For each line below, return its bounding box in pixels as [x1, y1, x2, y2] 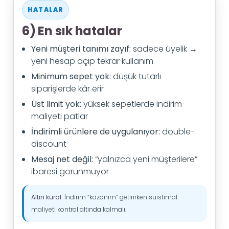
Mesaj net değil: [31, 153, 93, 165]
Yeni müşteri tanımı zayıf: [31, 43, 131, 55]
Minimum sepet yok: [31, 71, 111, 82]
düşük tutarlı [111, 71, 161, 82]
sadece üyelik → [131, 43, 197, 55]
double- [160, 126, 195, 138]
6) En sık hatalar [22, 22, 122, 39]
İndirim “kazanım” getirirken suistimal [63, 193, 177, 201]
